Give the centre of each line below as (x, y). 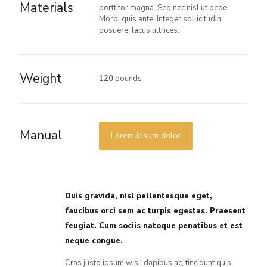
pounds (128, 79)
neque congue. (94, 241)
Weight (41, 79)
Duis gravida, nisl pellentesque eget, (139, 196)
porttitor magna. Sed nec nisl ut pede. (164, 8)
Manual (41, 135)
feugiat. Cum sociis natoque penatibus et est (154, 226)
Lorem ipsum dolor (146, 136)
